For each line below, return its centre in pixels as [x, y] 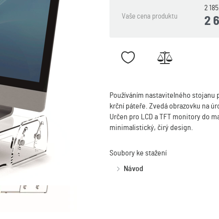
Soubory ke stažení [138, 153]
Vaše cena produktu [150, 16]
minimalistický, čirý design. [151, 128]
